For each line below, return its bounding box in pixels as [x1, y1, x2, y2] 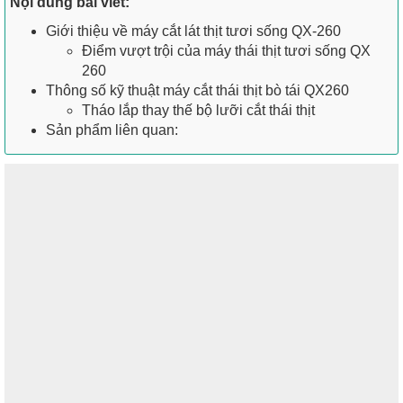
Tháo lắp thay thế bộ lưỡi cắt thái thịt [82, 103, 315, 119]
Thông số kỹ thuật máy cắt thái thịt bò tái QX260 [46, 83, 349, 99]
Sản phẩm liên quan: [46, 122, 178, 139]
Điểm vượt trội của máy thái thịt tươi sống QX [82, 43, 371, 59]
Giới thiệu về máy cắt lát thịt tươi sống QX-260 [46, 23, 341, 40]
